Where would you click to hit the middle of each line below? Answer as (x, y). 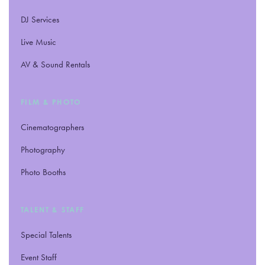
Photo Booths (43, 172)
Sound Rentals (64, 64)
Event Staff (39, 257)
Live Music (38, 42)
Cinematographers (52, 127)
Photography (43, 149)
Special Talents (46, 235)
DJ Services (40, 19)
